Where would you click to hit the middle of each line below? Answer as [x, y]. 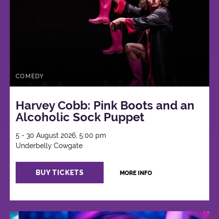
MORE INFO [136, 173]
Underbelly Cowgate [49, 146]
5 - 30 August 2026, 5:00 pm [61, 136]
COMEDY [30, 76]
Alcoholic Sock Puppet [80, 117]
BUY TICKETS [60, 173]
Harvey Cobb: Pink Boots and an [105, 106]
